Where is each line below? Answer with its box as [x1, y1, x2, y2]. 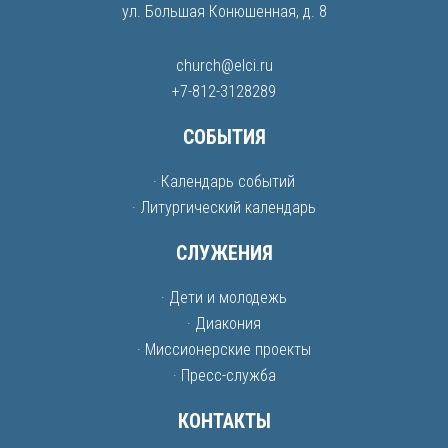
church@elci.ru [175, 56, 273, 75]
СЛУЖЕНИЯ [175, 241, 273, 265]
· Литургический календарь [132, 198, 316, 217]
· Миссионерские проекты [137, 340, 311, 359]
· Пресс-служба [172, 366, 276, 385]
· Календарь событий [153, 172, 295, 191]
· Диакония [187, 314, 261, 333]
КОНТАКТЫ [177, 409, 271, 433]
